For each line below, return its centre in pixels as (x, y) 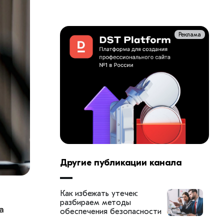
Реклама (189, 34)
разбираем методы (95, 202)
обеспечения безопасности (110, 211)
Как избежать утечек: (99, 193)
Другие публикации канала (120, 162)
